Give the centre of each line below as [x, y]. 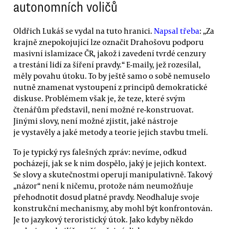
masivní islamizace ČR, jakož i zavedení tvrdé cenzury [110, 53]
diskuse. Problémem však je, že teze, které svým [99, 98]
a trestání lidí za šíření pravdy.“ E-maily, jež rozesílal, [107, 64]
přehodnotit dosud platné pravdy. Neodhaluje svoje [106, 197]
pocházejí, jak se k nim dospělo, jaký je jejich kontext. [110, 163]
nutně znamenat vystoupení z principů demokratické [110, 87]
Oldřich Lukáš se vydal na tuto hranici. [83, 30]
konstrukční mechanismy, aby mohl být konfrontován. [113, 208]
